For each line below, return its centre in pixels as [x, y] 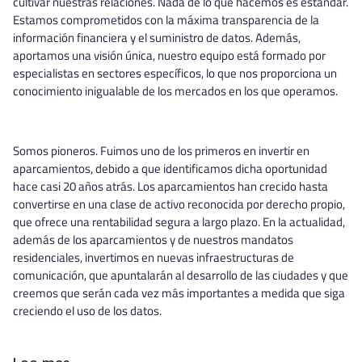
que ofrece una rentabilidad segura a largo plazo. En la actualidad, [179, 222]
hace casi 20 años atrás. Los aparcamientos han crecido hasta [170, 186]
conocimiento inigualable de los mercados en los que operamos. [175, 91]
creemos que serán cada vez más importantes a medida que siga [179, 293]
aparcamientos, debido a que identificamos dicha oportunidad [170, 168]
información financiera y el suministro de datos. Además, [157, 38]
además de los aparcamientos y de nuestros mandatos [153, 240]
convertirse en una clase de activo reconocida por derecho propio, [179, 204]
